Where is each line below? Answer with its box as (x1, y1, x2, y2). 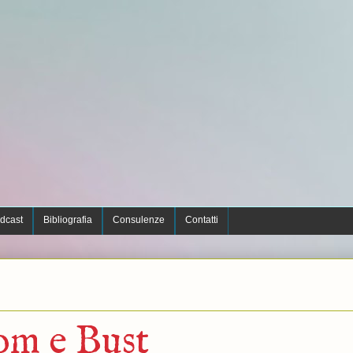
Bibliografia (43, 214, 92, 225)
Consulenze (112, 214, 165, 225)
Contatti (184, 214, 218, 225)
